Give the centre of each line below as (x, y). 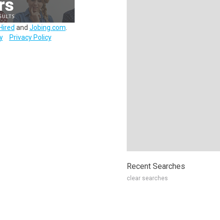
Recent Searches (156, 166)
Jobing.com (47, 27)
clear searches (147, 178)
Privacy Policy (30, 37)
